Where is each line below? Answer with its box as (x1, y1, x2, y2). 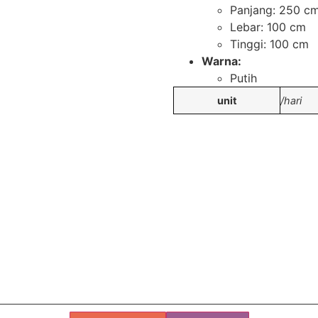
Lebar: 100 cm (230, 20, 306, 35)
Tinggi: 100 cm (230, 37, 309, 52)
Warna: (202, 54, 241, 69)
